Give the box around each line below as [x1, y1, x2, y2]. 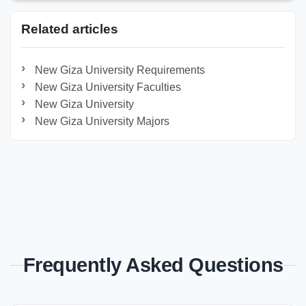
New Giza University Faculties [35, 81, 182, 93]
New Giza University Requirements [35, 64, 206, 76]
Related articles [21, 21, 118, 36]
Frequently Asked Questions [23, 253, 283, 276]
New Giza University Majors [35, 115, 170, 127]
